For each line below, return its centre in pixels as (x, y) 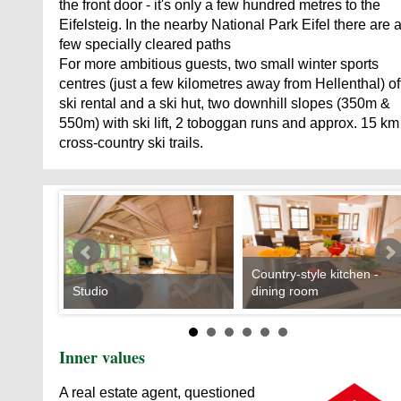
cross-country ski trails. (131, 142)
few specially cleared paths (145, 44)
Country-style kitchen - (315, 274)
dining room (285, 291)
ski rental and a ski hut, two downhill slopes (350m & (225, 103)
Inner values (102, 358)
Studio (90, 291)
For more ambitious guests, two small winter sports (219, 64)
